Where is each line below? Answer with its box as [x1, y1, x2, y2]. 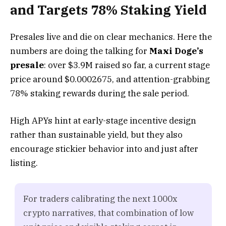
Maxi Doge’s [149, 45, 203, 56]
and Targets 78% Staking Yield [10, 2, 207, 19]
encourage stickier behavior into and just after [10, 143, 198, 154]
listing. [10, 157, 38, 168]
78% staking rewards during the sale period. [10, 87, 189, 99]
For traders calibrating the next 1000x [23, 193, 178, 204]
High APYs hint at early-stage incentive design [10, 115, 196, 126]
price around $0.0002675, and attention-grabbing [10, 73, 210, 85]
